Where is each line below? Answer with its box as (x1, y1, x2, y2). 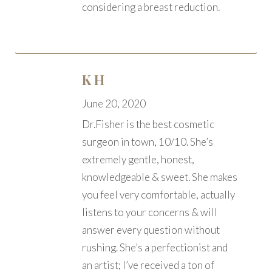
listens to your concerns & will (82, 205, 217, 219)
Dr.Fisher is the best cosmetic (82, 117, 214, 131)
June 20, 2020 (82, 97, 146, 110)
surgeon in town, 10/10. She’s (82, 135, 213, 148)
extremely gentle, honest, (82, 152, 194, 166)
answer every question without (82, 223, 220, 236)
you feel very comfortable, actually (82, 188, 235, 201)
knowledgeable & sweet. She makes (82, 170, 237, 183)
